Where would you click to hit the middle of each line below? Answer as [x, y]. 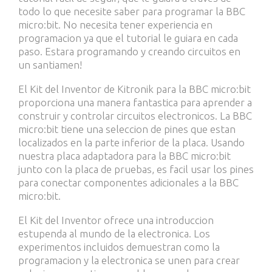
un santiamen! [50, 65]
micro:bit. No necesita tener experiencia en [115, 25]
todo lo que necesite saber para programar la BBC [132, 11]
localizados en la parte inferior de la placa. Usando [131, 142]
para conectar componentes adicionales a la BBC [128, 182]
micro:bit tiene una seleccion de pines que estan [127, 129]
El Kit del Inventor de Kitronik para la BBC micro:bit [134, 89]
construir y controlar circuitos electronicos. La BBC [135, 116]
